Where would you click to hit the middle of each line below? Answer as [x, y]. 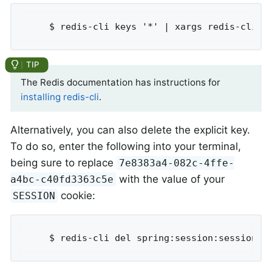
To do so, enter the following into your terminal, [126, 146]
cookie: [77, 195]
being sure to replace [63, 162]
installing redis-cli [60, 97]
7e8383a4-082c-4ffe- [177, 163]
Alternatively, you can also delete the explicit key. [130, 130]
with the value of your [171, 179]
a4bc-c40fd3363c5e [62, 179]
